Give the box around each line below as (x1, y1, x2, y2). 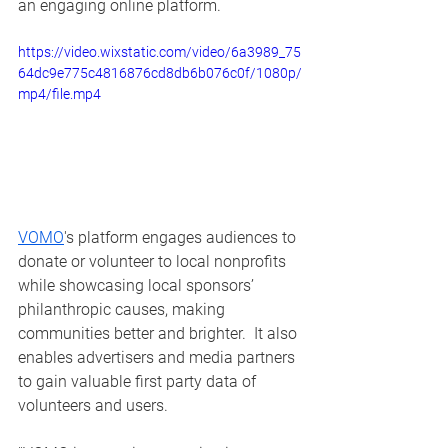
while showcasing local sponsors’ (18, 275, 258, 295)
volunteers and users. (18, 395, 168, 415)
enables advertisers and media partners (18, 347, 299, 367)
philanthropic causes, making (18, 299, 229, 319)
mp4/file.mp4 (18, 85, 101, 102)
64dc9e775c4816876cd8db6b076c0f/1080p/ (18, 64, 302, 81)
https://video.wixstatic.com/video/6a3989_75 (18, 43, 301, 60)
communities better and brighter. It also (18, 323, 301, 343)
